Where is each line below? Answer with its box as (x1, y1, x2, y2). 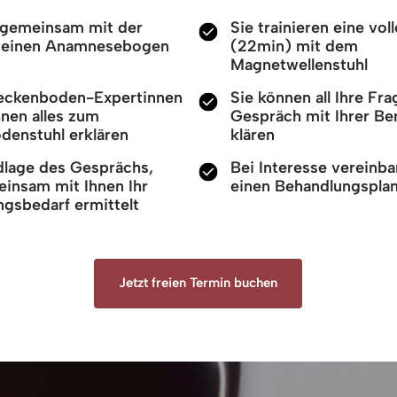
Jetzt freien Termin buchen (119, 274, 278, 291)
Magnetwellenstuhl (230, 54, 368, 74)
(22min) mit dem (230, 35, 358, 56)
